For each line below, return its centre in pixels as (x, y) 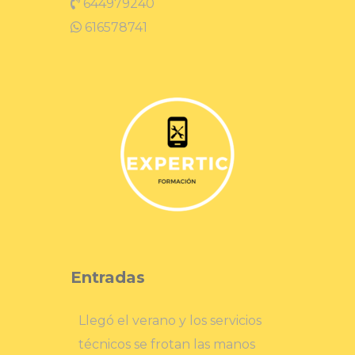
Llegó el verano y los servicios (170, 321)
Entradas (108, 278)
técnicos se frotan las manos (167, 345)
